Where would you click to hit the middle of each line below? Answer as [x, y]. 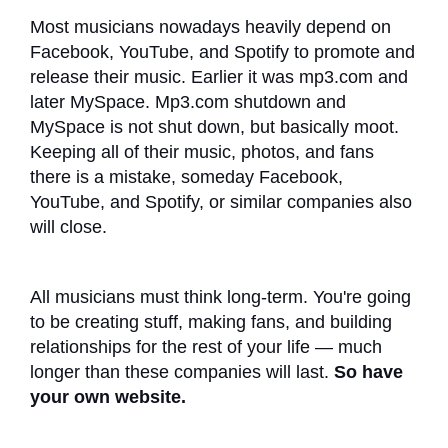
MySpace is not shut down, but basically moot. [214, 126]
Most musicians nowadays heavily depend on [210, 26]
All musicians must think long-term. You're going [220, 296]
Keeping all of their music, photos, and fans [202, 151]
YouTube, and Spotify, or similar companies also [221, 201]
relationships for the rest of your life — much [206, 346]
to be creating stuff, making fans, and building [211, 321]
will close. [71, 226]
